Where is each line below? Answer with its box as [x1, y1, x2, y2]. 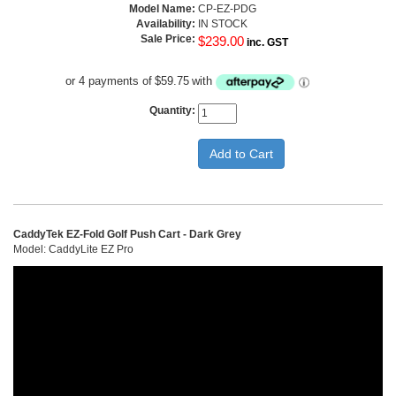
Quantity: [149, 104, 198, 117]
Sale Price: [141, 33, 198, 45]
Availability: [136, 18, 198, 30]
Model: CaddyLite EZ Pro [13, 243, 133, 255]
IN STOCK [198, 18, 247, 30]
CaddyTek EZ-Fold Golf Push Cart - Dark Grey [13, 228, 241, 240]
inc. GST [244, 36, 288, 49]
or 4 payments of [65, 74, 152, 88]
